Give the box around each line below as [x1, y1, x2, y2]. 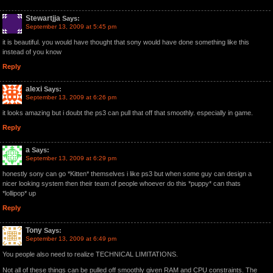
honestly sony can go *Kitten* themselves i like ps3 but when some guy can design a [2, 170, 252, 177]
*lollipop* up [2, 190, 36, 197]
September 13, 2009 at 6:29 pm [26, 155, 116, 161]
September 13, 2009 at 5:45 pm [26, 23, 116, 30]
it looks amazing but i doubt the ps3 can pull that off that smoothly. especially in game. [2, 109, 253, 116]
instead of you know [2, 48, 62, 55]
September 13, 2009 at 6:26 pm [26, 94, 116, 101]
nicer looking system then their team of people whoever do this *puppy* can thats [2, 180, 241, 187]
